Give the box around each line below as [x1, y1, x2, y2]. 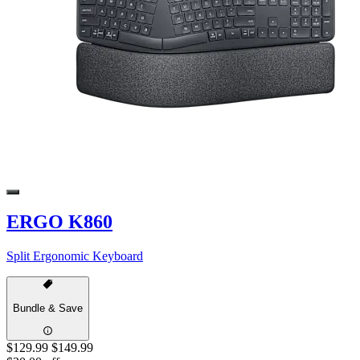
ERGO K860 [6, 211, 112, 232]
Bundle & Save [13, 302, 83, 315]
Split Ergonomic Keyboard [6, 248, 143, 263]
